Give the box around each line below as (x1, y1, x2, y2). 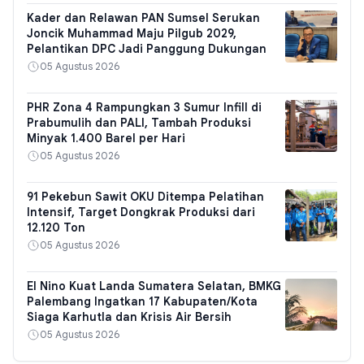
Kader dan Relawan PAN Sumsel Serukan (27, 11, 260, 26)
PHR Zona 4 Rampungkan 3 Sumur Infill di (27, 100, 262, 115)
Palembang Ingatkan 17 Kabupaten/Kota (27, 294, 258, 310)
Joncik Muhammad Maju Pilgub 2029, (27, 26, 236, 41)
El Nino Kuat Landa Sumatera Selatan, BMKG (27, 279, 281, 294)
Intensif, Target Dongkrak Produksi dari (27, 205, 255, 220)
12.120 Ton (27, 220, 85, 236)
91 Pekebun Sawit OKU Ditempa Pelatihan (27, 189, 264, 205)
